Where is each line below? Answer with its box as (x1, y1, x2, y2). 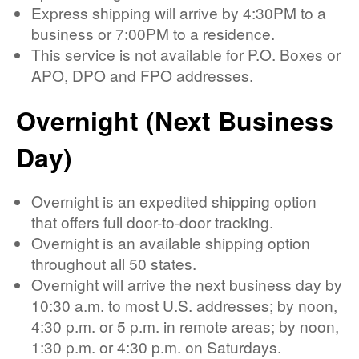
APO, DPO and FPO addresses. (31, 63, 254, 86)
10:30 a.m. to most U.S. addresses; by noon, (31, 293, 338, 316)
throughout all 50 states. (31, 252, 197, 274)
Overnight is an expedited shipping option (31, 189, 317, 212)
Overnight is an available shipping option (31, 231, 311, 253)
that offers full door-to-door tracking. (31, 210, 274, 232)
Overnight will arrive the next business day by (31, 272, 343, 295)
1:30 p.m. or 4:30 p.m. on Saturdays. (31, 335, 282, 357)
